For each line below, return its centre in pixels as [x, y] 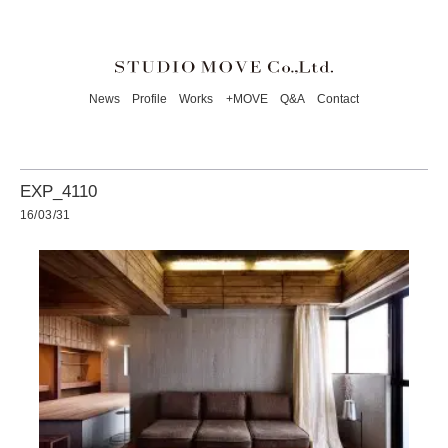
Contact [337, 98]
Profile [150, 98]
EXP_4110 [58, 192]
